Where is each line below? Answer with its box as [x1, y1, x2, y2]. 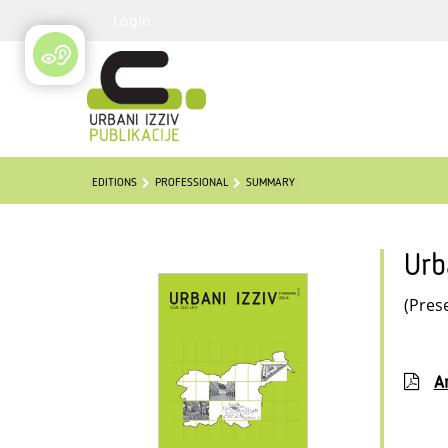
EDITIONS [92, 177, 137, 189]
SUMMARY [246, 177, 295, 189]
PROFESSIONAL [155, 177, 228, 189]
